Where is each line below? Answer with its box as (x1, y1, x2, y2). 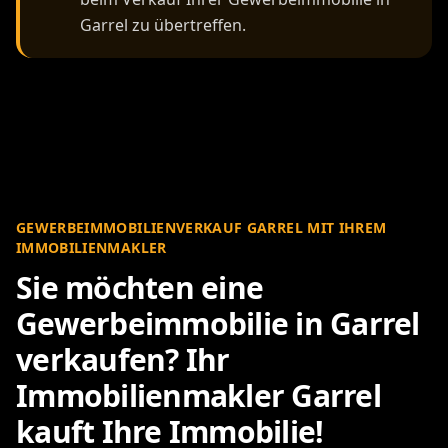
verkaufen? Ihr (16, 338, 230, 380)
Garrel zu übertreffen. (80, 13, 246, 36)
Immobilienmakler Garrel (16, 374, 381, 416)
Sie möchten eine (16, 266, 263, 308)
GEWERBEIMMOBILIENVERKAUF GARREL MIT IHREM (16, 217, 387, 237)
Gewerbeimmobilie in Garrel (16, 302, 420, 344)
